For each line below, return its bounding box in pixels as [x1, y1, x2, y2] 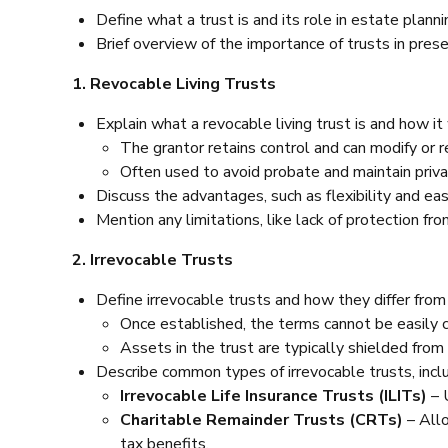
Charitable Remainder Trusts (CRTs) [120, 408, 403, 431]
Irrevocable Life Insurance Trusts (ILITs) [120, 384, 427, 407]
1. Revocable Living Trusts [72, 72, 276, 95]
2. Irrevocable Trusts [72, 248, 233, 271]
